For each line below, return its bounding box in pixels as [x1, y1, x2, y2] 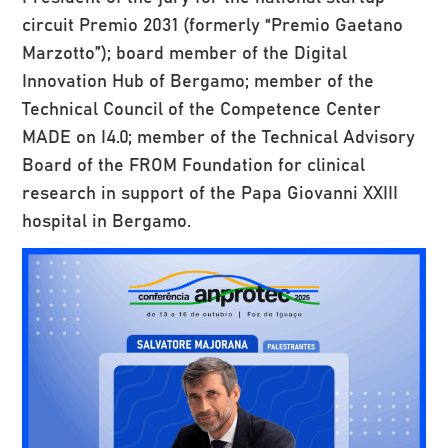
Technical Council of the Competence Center [22, 93, 382, 121]
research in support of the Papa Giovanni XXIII [22, 177, 399, 205]
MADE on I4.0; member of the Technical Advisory [22, 121, 416, 149]
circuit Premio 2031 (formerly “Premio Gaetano [22, 9, 404, 37]
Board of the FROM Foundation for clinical [22, 149, 366, 177]
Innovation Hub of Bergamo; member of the [22, 65, 375, 93]
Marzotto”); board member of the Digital [22, 37, 348, 65]
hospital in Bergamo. [22, 205, 192, 233]
